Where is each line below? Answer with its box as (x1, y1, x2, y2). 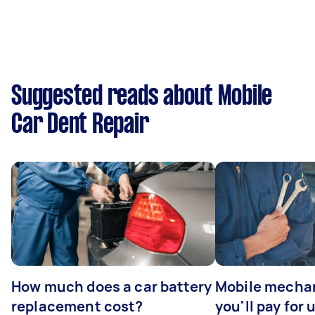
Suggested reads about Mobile (11, 84, 272, 110)
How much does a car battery (11, 277, 212, 296)
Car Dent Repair (11, 112, 149, 138)
